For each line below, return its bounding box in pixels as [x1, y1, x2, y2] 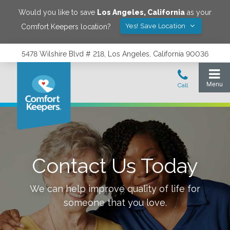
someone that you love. [63, 197, 167, 208]
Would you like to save [18, 8, 97, 16]
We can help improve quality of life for [30, 183, 200, 194]
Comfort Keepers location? [21, 22, 111, 31]
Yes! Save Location [125, 22, 188, 30]
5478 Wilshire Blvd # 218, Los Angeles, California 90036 [22, 50, 208, 58]
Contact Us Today [32, 154, 198, 178]
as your [185, 8, 212, 16]
